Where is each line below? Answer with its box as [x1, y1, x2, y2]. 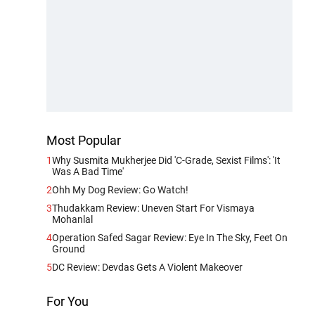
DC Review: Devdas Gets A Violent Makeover [52, 261, 243, 273]
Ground [52, 243, 85, 255]
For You [46, 293, 89, 309]
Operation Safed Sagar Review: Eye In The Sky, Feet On [52, 231, 288, 243]
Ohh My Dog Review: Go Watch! [52, 184, 188, 195]
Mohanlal [52, 213, 93, 225]
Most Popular [46, 132, 121, 148]
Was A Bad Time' [52, 165, 124, 177]
